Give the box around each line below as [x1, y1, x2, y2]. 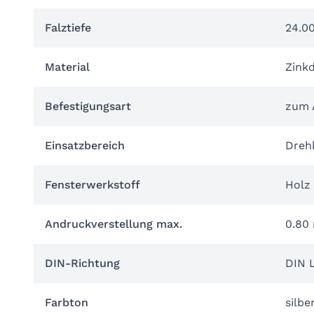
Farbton [45, 296, 88, 309]
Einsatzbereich [45, 139, 125, 152]
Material [45, 60, 90, 74]
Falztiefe [45, 21, 91, 34]
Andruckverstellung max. [45, 217, 182, 231]
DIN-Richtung [45, 257, 120, 270]
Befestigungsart [45, 100, 131, 113]
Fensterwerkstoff [45, 178, 140, 191]
